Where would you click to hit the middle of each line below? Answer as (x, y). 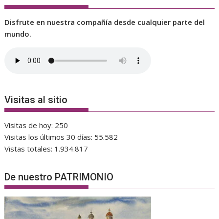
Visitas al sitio (36, 99)
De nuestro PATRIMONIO (59, 177)
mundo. (18, 34)
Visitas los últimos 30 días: (50, 137)
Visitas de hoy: (30, 125)
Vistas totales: (30, 148)
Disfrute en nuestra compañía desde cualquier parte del (105, 22)
